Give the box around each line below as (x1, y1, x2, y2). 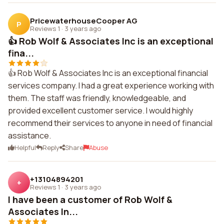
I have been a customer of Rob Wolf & (8, 193, 172, 205)
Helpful (14, 143, 36, 152)
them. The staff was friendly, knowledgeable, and (8, 92, 186, 103)
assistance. (8, 130, 51, 141)
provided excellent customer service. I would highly (8, 105, 193, 116)
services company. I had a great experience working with (8, 80, 214, 91)
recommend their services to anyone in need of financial (8, 117, 212, 128)
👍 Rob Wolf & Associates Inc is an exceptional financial (8, 67, 208, 78)
